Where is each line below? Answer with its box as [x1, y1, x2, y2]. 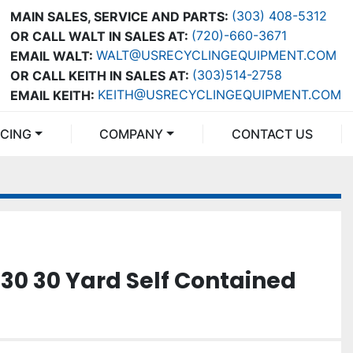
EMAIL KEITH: [10, 87, 95, 103]
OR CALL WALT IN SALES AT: [10, 28, 188, 44]
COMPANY [109, 126, 164, 142]
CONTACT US [240, 126, 313, 142]
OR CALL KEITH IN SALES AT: [10, 67, 189, 84]
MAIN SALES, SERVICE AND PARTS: [10, 8, 229, 24]
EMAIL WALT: [10, 47, 93, 64]
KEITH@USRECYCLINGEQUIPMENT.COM [98, 87, 341, 102]
